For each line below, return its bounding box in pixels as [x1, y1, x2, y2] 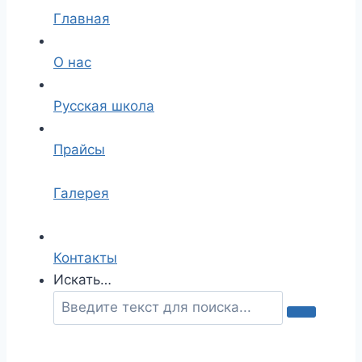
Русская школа [53, 98, 154, 114]
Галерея [53, 185, 109, 201]
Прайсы [53, 141, 105, 158]
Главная [53, 11, 110, 27]
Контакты [53, 249, 117, 266]
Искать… [53, 271, 112, 288]
